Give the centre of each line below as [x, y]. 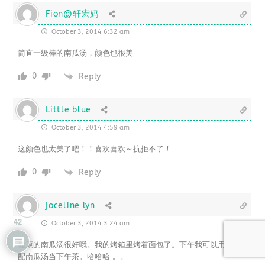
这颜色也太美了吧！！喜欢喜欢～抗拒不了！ [95, 149]
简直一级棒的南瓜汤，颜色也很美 [76, 53]
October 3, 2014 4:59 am [90, 128]
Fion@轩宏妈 [72, 14]
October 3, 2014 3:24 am [90, 224]
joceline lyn [70, 206]
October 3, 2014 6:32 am [90, 32]
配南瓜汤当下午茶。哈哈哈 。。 [73, 257]
